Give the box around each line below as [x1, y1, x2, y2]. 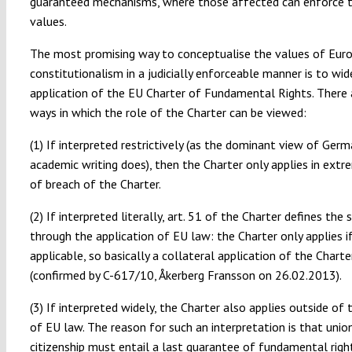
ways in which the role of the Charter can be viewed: [29, 104, 306, 120]
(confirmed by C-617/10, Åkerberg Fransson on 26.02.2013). [29, 266, 342, 283]
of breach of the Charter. [29, 175, 161, 192]
